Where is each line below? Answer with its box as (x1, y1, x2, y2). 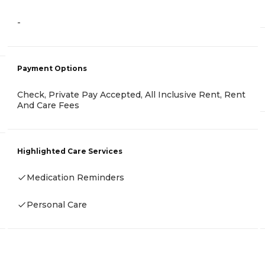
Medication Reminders (27, 172, 124, 183)
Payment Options (17, 64, 87, 73)
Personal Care (27, 199, 87, 211)
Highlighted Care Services (17, 147, 122, 156)
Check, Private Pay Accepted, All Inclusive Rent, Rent (17, 89, 245, 101)
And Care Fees (17, 100, 79, 111)
